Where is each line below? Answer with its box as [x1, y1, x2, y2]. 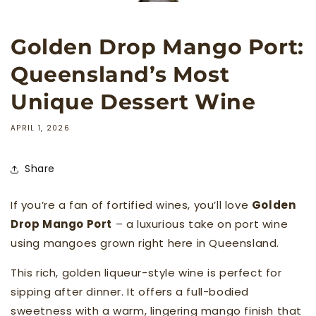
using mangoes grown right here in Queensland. [11, 235, 280, 250]
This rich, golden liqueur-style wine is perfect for [11, 265, 282, 280]
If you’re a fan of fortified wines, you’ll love [11, 197, 252, 212]
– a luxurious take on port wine [112, 216, 288, 231]
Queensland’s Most [11, 61, 230, 87]
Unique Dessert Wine [11, 88, 256, 115]
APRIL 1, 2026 [11, 122, 70, 133]
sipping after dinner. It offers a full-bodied [11, 284, 250, 299]
